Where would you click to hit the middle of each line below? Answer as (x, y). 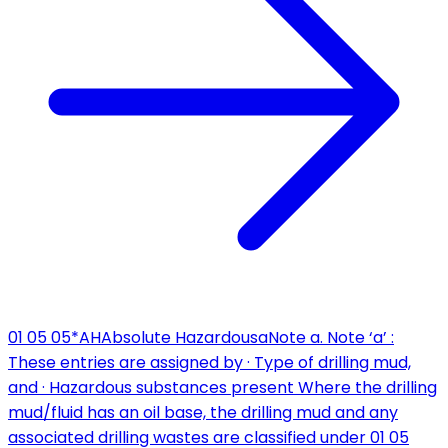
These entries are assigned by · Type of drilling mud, (209, 363)
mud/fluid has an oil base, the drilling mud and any (203, 413)
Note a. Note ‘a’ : (331, 338)
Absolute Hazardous (179, 338)
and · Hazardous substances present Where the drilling (222, 388)
